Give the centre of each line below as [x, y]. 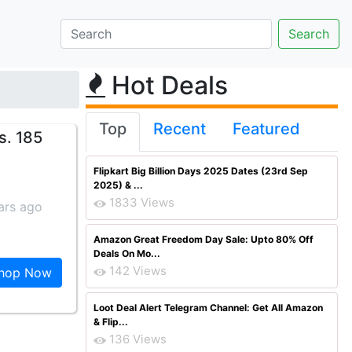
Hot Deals [167, 85]
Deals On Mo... [127, 253]
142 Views [138, 271]
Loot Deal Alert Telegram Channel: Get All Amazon [208, 308]
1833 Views [142, 202]
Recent [180, 129]
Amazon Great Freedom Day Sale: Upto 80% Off [203, 239]
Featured [266, 129]
